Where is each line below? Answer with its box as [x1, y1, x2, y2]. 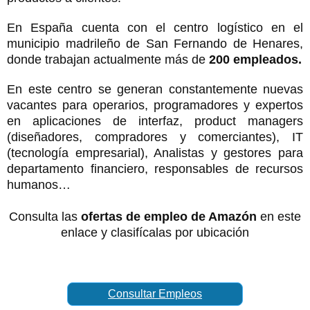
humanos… [7, 177, 71, 192]
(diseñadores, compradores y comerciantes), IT [7, 129, 303, 144]
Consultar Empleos [108, 287, 202, 300]
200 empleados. [209, 52, 302, 66]
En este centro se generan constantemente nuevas [7, 82, 303, 96]
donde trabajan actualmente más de [7, 52, 209, 66]
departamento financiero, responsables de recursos [7, 161, 303, 176]
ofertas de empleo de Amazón [81, 209, 257, 224]
